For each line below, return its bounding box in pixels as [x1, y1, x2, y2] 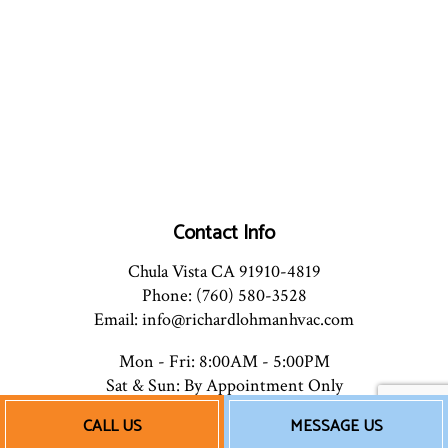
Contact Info [173, 217, 275, 251]
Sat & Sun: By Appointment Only [105, 374, 343, 398]
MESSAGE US [289, 413, 383, 440]
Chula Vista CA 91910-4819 [127, 260, 321, 284]
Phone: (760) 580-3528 [141, 284, 307, 308]
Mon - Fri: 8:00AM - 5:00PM [118, 350, 330, 374]
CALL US [82, 413, 142, 440]
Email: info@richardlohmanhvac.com [94, 308, 354, 332]
